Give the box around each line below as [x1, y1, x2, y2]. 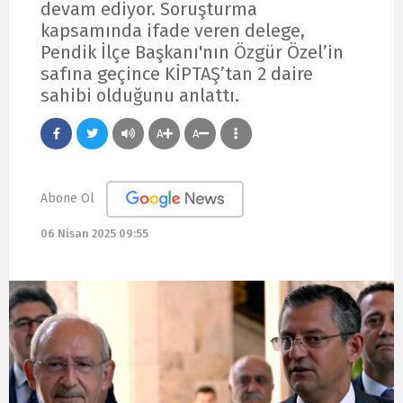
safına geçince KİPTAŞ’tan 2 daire [40, 62, 313, 85]
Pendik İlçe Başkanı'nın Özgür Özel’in [40, 40, 344, 63]
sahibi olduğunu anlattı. [40, 84, 239, 106]
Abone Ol [40, 190, 94, 206]
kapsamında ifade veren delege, [40, 19, 305, 41]
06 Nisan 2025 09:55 [40, 227, 148, 241]
